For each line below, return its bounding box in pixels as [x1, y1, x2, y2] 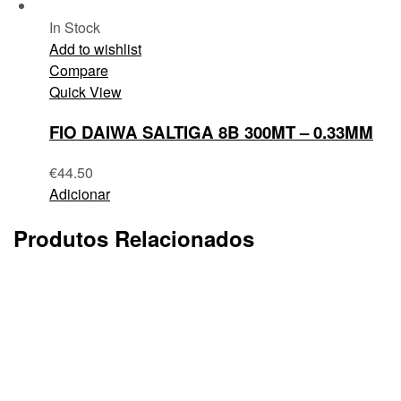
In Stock [49, 17, 100, 38]
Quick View [49, 81, 122, 103]
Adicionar [49, 183, 110, 204]
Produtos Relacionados [13, 223, 254, 254]
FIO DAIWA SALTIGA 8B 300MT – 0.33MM [49, 119, 373, 144]
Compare [49, 60, 108, 81]
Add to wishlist [49, 38, 141, 60]
